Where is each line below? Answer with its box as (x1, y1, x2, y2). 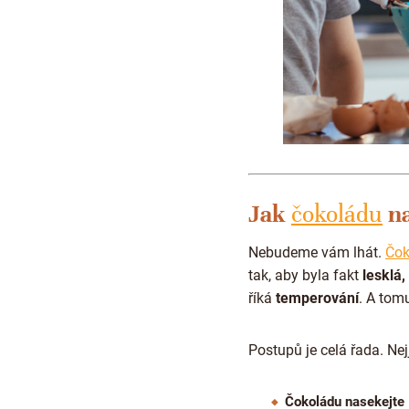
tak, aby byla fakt (248, 266, 362, 284)
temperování (276, 288, 359, 307)
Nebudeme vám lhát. (248, 243, 385, 261)
